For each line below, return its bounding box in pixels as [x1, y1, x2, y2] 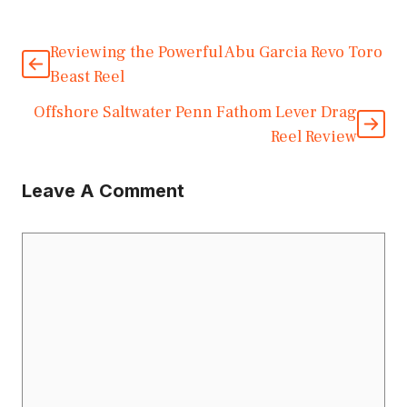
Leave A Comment [22, 180, 184, 203]
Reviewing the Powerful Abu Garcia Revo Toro [49, 42, 382, 64]
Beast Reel [49, 66, 124, 88]
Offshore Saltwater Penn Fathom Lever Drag [34, 102, 358, 124]
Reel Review [271, 126, 358, 148]
